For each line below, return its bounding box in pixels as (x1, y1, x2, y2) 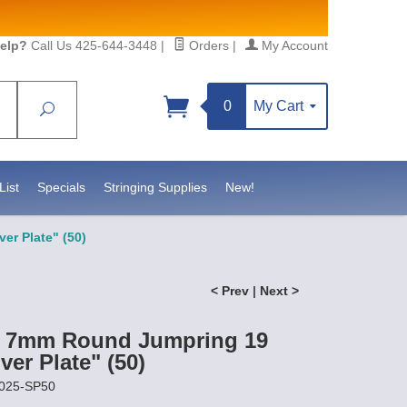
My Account (258, 38, 328, 53)
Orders (185, 38, 229, 53)
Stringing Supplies (103, 180, 207, 194)
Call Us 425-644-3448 (27, 38, 157, 53)
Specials (36, 180, 85, 194)
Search (54, 102, 101, 117)
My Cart (253, 98, 307, 114)
